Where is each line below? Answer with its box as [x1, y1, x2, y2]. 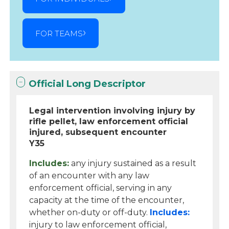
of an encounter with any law [29, 171, 150, 180]
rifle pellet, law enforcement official [29, 117, 189, 126]
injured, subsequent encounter [29, 127, 167, 137]
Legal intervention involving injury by [29, 106, 196, 116]
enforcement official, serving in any [29, 183, 172, 193]
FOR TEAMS [35, 28, 83, 38]
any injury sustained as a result [69, 158, 197, 168]
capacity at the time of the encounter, [29, 195, 185, 205]
